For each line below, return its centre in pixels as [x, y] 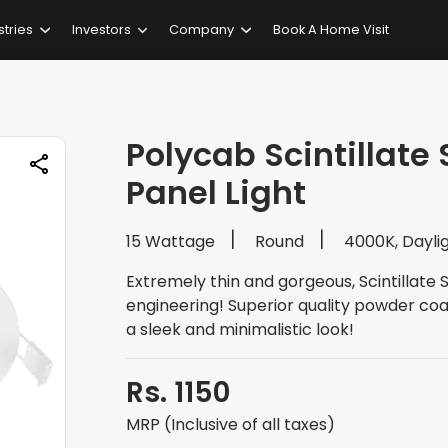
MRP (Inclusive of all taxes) [230, 424]
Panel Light [216, 192]
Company [202, 30]
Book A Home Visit [330, 30]
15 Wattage [170, 241]
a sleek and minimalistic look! [240, 329]
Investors [101, 30]
